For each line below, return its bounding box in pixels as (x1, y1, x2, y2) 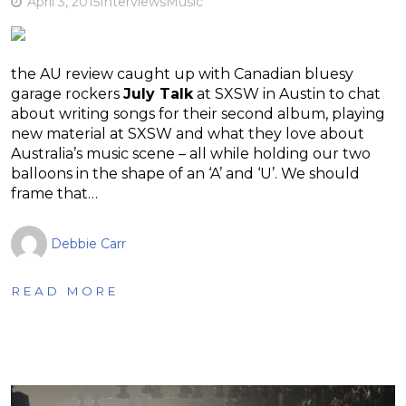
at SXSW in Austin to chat (193, 84, 381, 102)
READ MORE (11, 283, 119, 298)
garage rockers (11, 84, 123, 102)
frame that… (11, 184, 98, 202)
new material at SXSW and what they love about (11, 124, 364, 142)
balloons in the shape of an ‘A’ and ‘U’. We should (11, 164, 360, 182)
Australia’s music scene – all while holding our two (11, 144, 371, 162)
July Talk (123, 84, 193, 102)
